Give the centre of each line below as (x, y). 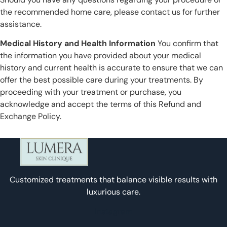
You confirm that (187, 44)
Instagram (113, 211)
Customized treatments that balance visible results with (113, 180)
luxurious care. (113, 192)
